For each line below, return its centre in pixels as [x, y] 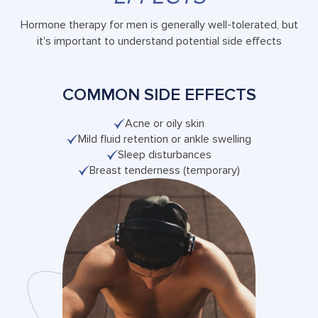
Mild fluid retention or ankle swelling [165, 139]
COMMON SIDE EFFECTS [159, 95]
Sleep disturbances [165, 155]
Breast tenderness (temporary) [165, 170]
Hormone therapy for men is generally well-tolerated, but [159, 25]
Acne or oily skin [165, 124]
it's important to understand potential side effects [159, 41]
